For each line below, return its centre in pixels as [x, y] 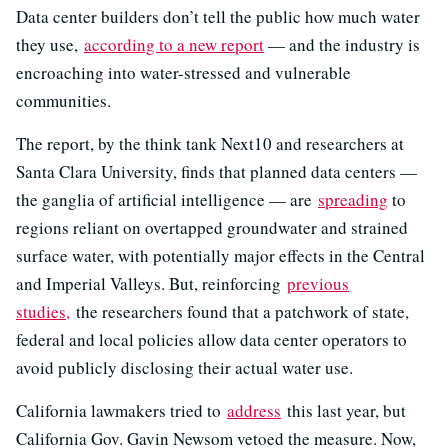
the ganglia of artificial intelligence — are [167, 200]
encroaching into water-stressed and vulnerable [183, 73]
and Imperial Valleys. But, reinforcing [151, 284]
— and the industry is [342, 45]
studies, [43, 312]
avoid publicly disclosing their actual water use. [184, 368]
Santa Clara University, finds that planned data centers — [216, 172]
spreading [353, 200]
